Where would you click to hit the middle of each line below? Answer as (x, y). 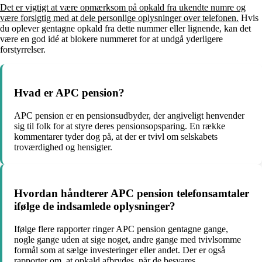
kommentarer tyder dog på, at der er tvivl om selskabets (116, 137)
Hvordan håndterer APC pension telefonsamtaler (132, 193)
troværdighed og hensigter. (63, 147)
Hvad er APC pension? (69, 93)
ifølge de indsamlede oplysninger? (95, 206)
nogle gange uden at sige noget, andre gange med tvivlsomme (127, 239)
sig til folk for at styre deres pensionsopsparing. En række (120, 126)
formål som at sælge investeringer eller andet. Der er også (120, 250)
